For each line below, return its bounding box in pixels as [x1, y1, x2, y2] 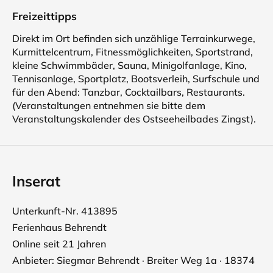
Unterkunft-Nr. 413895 [12, 205, 118, 217]
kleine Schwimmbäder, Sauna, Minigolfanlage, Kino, [12, 59, 247, 71]
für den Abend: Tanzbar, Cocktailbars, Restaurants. [12, 86, 245, 98]
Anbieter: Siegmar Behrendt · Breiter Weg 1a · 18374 [12, 254, 255, 266]
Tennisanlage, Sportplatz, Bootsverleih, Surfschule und [12, 73, 260, 85]
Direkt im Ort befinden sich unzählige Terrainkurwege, [12, 32, 255, 44]
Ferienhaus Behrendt [12, 221, 107, 233]
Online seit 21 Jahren [12, 238, 106, 250]
